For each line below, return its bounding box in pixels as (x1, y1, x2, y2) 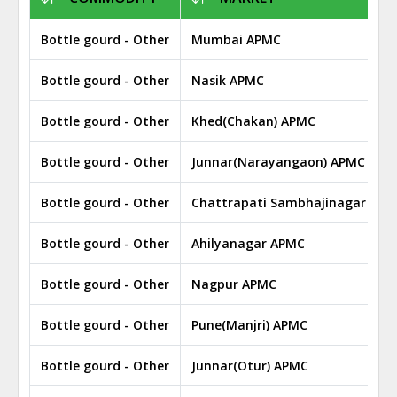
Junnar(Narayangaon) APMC (191, 153, 365, 170)
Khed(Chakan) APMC (191, 113, 315, 129)
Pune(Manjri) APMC (191, 316, 307, 333)
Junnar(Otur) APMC (191, 357, 308, 374)
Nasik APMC (191, 72, 264, 89)
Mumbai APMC (191, 31, 281, 48)
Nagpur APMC (191, 276, 276, 292)
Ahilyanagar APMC (191, 235, 305, 252)
